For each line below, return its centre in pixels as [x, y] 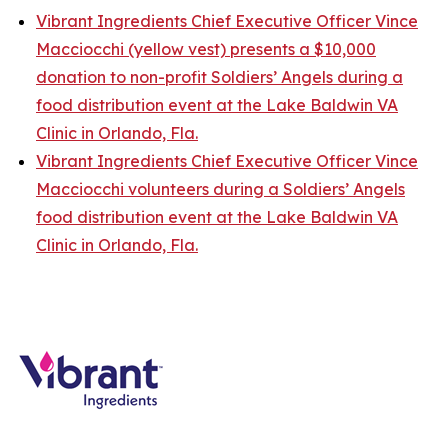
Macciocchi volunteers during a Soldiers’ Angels [220, 189]
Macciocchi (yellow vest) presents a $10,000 [206, 49]
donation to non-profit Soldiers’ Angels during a [219, 77]
